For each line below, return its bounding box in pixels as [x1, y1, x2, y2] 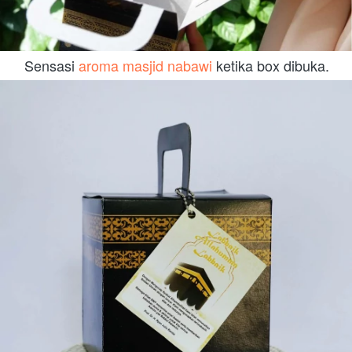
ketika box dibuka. [211, 54, 329, 75]
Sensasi [24, 54, 79, 75]
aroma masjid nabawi [78, 54, 212, 75]
